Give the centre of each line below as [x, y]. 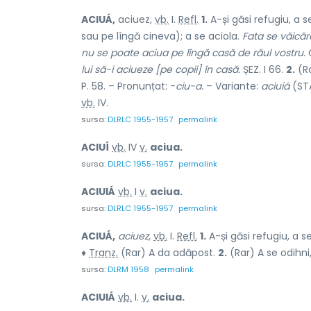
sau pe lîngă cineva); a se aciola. [162, 36]
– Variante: [232, 86]
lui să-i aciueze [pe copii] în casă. [161, 69]
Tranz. [103, 252]
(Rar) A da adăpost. [168, 252]
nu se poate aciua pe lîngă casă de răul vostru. [193, 52]
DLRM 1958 [128, 269]
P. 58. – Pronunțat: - [128, 86]
